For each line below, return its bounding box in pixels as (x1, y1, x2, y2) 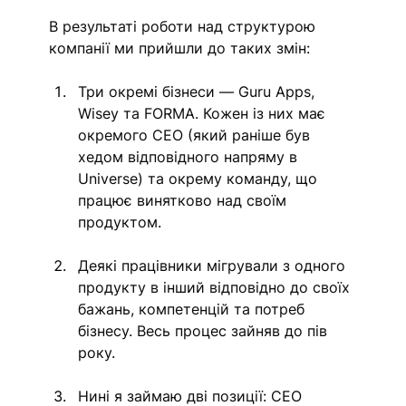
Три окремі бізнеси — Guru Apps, (78, 82, 320, 101)
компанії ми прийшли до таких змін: (49, 38, 315, 57)
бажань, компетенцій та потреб (78, 299, 310, 318)
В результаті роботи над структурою (49, 16, 321, 35)
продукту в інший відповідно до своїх (78, 277, 355, 296)
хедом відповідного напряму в (78, 147, 303, 166)
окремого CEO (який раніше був (78, 125, 315, 144)
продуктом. (78, 212, 167, 231)
